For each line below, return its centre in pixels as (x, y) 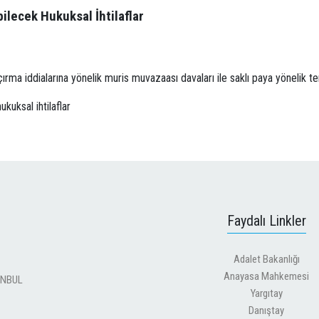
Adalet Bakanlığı (266, 259)
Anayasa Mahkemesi (266, 276)
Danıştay (266, 310)
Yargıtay (266, 293)
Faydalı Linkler (266, 221)
